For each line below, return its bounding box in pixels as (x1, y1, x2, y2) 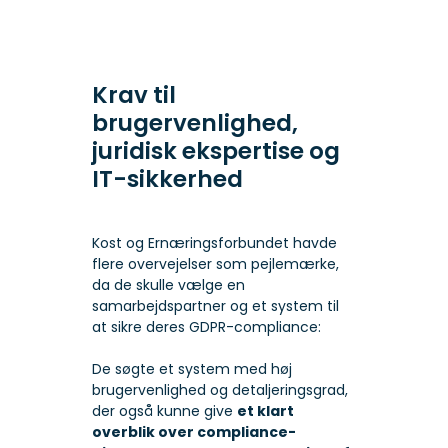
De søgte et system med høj (91, 359, 292, 380)
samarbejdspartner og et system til (91, 296, 339, 317)
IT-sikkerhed (91, 163, 243, 196)
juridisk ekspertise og (91, 135, 340, 168)
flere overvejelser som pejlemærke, (91, 254, 339, 275)
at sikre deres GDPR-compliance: (91, 317, 321, 338)
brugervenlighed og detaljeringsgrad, (91, 380, 348, 401)
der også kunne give (91, 401, 237, 422)
